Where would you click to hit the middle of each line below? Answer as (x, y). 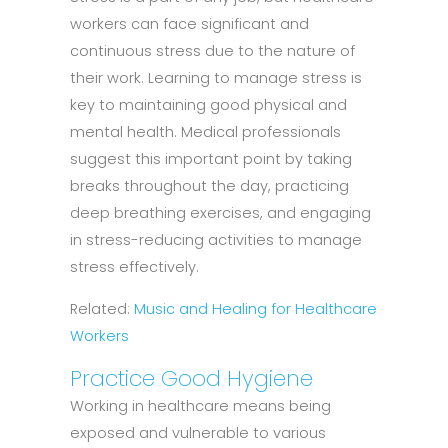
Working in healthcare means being (200, 405)
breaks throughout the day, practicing (209, 186)
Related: (102, 308)
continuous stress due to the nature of (212, 51)
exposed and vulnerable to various (198, 432)
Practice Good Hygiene (191, 378)
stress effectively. (134, 267)
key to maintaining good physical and (208, 105)
